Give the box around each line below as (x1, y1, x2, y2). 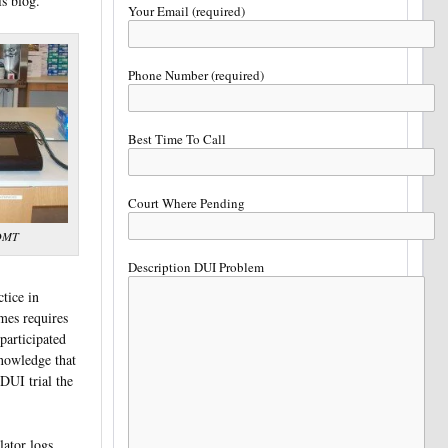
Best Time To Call (128, 129, 227, 148)
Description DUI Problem (128, 257, 265, 276)
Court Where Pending (128, 193, 246, 212)
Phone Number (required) (128, 65, 265, 84)
